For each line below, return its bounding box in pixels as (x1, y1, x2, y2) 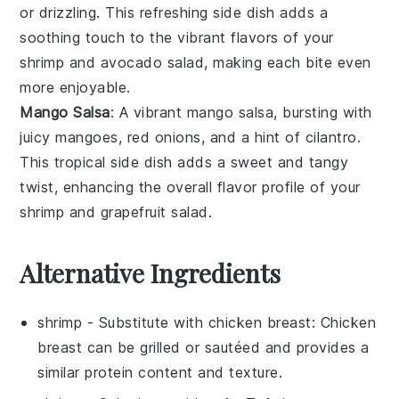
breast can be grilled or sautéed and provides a (37, 338, 370, 356)
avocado (100, 53, 163, 71)
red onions (126, 127, 201, 146)
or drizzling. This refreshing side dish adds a (20, 3, 329, 21)
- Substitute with (82, 313, 208, 331)
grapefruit (100, 202, 167, 221)
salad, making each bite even (162, 53, 371, 71)
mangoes (55, 127, 118, 146)
